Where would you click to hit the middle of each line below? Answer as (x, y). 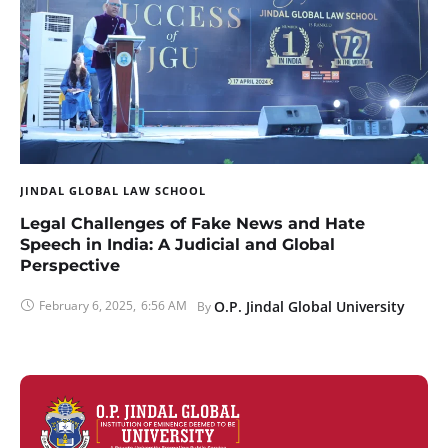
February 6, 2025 (86, 305)
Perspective (70, 265)
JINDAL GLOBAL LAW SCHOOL (113, 190)
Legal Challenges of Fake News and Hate (192, 223)
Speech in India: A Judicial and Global (177, 244)
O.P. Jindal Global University (309, 306)
